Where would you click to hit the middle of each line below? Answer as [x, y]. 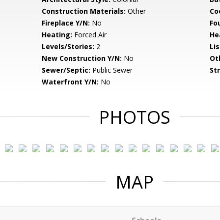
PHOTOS [135, 117]
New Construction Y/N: [82, 58]
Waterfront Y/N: [70, 82]
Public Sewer [112, 70]
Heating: [57, 35]
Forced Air [90, 35]
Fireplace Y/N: [66, 23]
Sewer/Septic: [66, 70]
